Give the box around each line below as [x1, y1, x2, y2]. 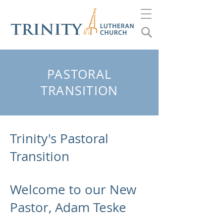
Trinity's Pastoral [10, 130, 109, 147]
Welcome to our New [10, 181, 136, 198]
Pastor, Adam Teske [10, 199, 126, 216]
